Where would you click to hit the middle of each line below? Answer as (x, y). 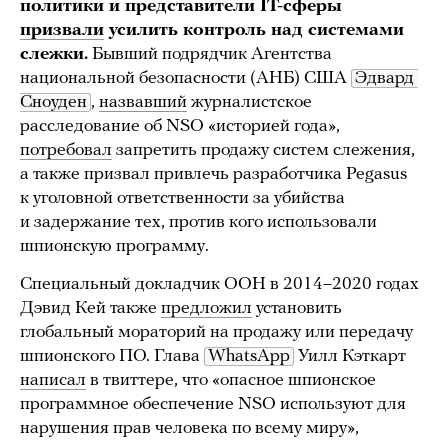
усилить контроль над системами (254, 31)
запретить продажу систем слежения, (263, 151)
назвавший (143, 103)
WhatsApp (249, 357)
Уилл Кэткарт (350, 357)
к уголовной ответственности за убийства (182, 199)
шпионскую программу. (114, 247)
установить (297, 309)
